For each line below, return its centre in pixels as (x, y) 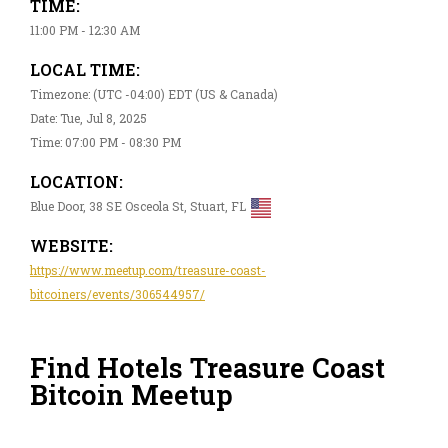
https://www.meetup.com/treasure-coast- (148, 269)
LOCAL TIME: (85, 69)
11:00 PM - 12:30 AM (85, 29)
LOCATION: (76, 181)
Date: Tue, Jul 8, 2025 (88, 117)
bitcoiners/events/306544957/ (117, 293)
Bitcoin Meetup (131, 395)
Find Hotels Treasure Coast (207, 368)
